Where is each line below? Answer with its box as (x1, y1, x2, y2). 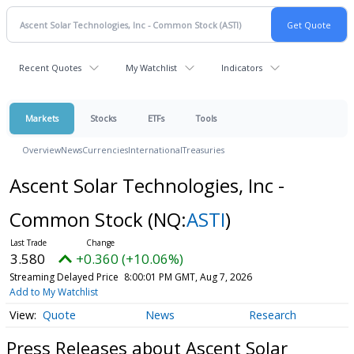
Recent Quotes (19, 62, 81, 73)
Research (248, 307, 296, 323)
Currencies (82, 144, 128, 156)
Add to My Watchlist (9, 285, 98, 299)
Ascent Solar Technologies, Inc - (9, 172, 284, 198)
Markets (25, 112, 58, 124)
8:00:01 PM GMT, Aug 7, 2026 (123, 270, 252, 284)
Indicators (221, 62, 262, 73)
